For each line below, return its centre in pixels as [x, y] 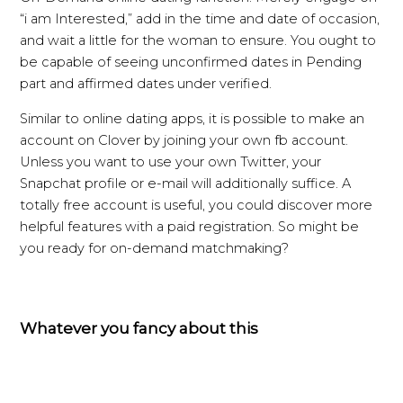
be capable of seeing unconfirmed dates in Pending [191, 62]
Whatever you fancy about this [139, 327]
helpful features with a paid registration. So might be [190, 226]
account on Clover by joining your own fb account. [184, 140]
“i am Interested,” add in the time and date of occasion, [200, 18]
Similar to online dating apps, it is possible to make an [193, 118]
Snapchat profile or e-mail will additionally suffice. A [186, 183]
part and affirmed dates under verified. [146, 83]
